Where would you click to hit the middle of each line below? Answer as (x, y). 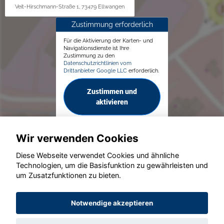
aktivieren (112, 102)
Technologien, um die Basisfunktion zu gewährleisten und (112, 165)
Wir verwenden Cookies (77, 138)
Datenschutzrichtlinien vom (97, 63)
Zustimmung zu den (89, 55)
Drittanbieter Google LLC (95, 70)
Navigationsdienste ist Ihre (96, 48)
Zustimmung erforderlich (112, 24)
